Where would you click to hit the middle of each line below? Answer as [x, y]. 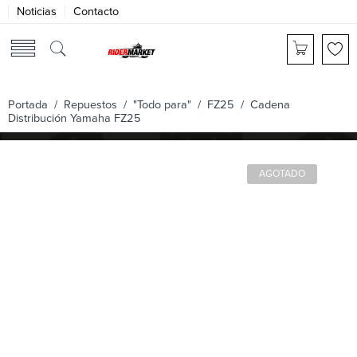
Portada [28, 105]
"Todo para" [162, 105]
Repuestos [90, 105]
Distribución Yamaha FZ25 [75, 118]
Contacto [96, 12]
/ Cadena [262, 105]
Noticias [37, 12]
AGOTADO [282, 174]
